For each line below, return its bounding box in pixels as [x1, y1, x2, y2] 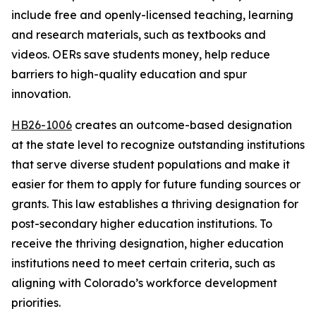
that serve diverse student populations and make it [11, 157, 290, 171]
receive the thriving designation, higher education [11, 236, 284, 250]
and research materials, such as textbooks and [11, 28, 266, 42]
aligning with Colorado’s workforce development [11, 276, 277, 290]
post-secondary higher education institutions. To [11, 217, 272, 231]
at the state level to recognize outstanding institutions [11, 138, 305, 152]
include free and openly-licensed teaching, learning [11, 8, 293, 22]
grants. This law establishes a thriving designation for [11, 197, 298, 211]
